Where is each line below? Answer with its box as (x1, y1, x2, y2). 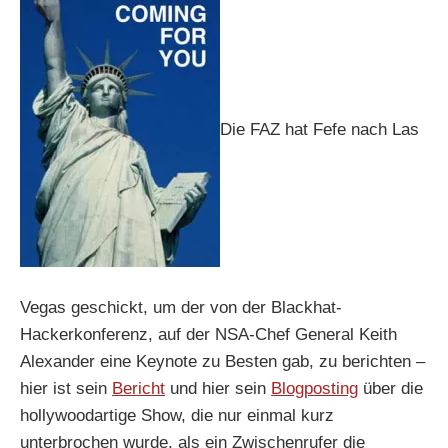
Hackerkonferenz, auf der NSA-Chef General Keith (20, 325, 397, 345)
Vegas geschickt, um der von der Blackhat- (20, 298, 342, 318)
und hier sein (165, 379, 271, 399)
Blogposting (271, 379, 358, 399)
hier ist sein (20, 379, 112, 399)
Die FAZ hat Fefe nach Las (220, 119, 419, 139)
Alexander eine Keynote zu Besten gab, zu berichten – (20, 352, 425, 372)
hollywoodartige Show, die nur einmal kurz (20, 406, 334, 426)
